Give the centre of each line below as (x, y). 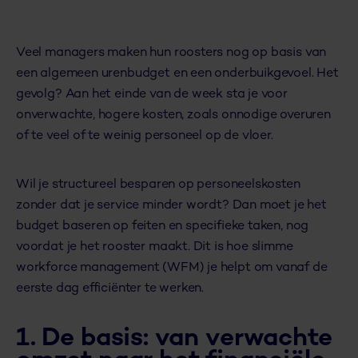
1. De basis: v (93, 339)
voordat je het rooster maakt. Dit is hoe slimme (155, 248)
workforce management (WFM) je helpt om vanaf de (172, 268)
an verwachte (251, 339)
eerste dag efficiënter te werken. (110, 289)
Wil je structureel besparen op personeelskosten (158, 185)
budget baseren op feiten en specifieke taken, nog (163, 227)
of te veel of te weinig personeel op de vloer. (145, 137)
